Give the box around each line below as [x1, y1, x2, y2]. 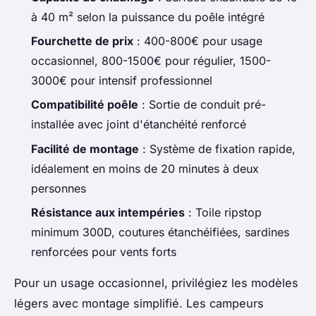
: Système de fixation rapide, [139, 141, 296, 156]
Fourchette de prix [31, 33, 133, 48]
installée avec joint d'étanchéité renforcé [31, 117, 246, 132]
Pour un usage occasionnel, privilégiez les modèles [14, 276, 298, 291]
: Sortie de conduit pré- [138, 97, 266, 112]
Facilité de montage [31, 141, 139, 156]
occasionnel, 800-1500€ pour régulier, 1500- [31, 53, 271, 68]
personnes [31, 181, 86, 195]
